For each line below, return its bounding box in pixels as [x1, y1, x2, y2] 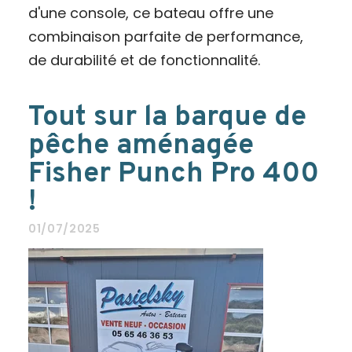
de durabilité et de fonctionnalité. [27, 50, 260, 70]
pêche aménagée [27, 128, 254, 164]
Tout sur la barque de [27, 100, 306, 136]
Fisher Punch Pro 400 [27, 156, 319, 192]
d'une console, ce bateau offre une [27, 3, 273, 23]
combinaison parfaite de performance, [27, 27, 303, 46]
